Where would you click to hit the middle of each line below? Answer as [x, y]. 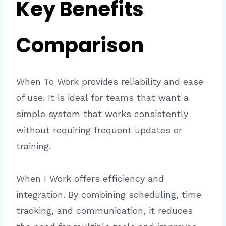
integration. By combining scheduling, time [109, 194]
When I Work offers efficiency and [90, 178]
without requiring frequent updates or [99, 130]
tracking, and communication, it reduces [104, 210]
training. [34, 146]
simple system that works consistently [102, 114]
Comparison [80, 45]
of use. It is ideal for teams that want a [102, 97]
